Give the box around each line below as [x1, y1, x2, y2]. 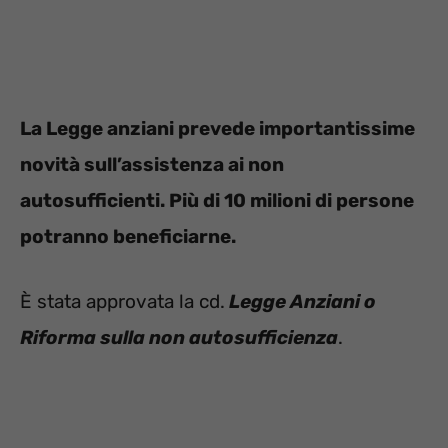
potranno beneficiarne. [20, 225, 236, 249]
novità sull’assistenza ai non [20, 153, 284, 177]
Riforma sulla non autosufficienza [20, 325, 338, 349]
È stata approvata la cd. [20, 289, 225, 313]
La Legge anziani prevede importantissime [20, 117, 415, 141]
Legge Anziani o [225, 289, 376, 313]
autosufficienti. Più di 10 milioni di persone [20, 189, 414, 213]
